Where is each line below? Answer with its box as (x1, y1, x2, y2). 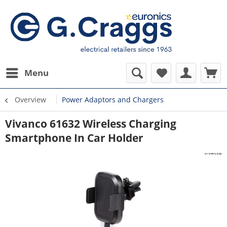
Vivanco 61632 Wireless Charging (5, 117, 176, 131)
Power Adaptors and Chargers (62, 95, 164, 104)
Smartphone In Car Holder (5, 131, 143, 145)
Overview (15, 95, 46, 104)
